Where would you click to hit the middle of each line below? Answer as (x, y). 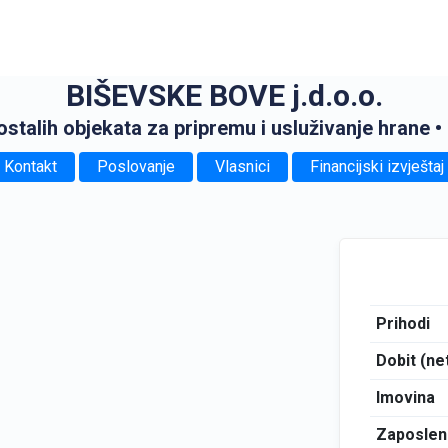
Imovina (405, 397)
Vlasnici (242, 166)
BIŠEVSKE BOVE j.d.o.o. (224, 95)
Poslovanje (136, 166)
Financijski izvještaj (377, 166)
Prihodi (402, 323)
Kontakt (30, 166)
